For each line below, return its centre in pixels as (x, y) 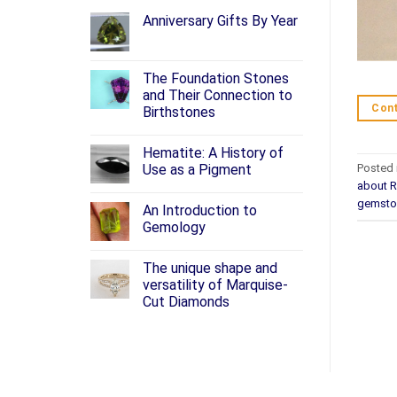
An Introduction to (200, 211)
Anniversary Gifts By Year (220, 21)
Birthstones (179, 113)
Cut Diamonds (186, 302)
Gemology (174, 228)
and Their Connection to (218, 96)
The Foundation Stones (216, 79)
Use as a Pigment (197, 170)
